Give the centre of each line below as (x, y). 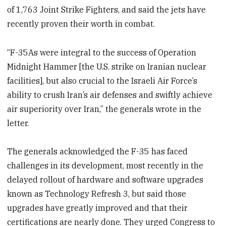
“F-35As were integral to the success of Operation (102, 52)
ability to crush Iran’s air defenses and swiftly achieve (110, 95)
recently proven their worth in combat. (81, 23)
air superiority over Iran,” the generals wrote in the (104, 109)
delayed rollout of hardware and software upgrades (105, 180)
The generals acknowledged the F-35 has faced (98, 152)
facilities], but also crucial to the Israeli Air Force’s (102, 80)
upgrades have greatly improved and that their (98, 208)
